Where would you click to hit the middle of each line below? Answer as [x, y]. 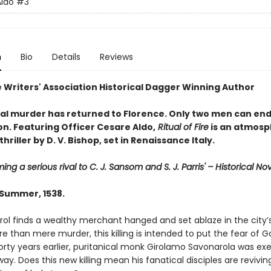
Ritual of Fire [182, 127]
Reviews [116, 57]
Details [66, 57]
